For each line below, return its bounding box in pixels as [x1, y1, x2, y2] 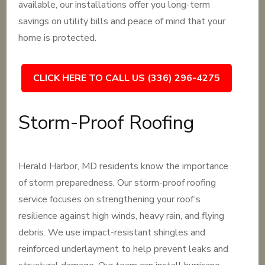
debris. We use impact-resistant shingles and [18, 226, 206, 239]
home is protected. [18, 31, 97, 44]
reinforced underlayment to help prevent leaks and [18, 243, 229, 256]
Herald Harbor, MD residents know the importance [18, 160, 229, 173]
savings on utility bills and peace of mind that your [18, 15, 226, 28]
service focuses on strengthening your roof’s [18, 193, 201, 206]
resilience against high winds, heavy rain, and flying [18, 209, 225, 222]
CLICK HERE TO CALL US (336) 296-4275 [33, 72, 221, 85]
